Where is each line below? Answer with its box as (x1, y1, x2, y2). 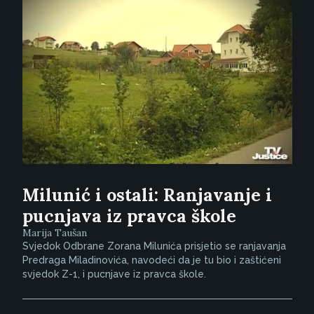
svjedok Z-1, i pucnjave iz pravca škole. (22, 268, 206, 280)
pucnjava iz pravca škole (22, 205, 236, 228)
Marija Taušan (22, 226, 87, 240)
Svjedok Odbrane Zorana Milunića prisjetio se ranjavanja (22, 240, 286, 252)
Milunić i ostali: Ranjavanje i (22, 184, 272, 207)
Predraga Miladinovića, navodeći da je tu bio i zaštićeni (22, 254, 281, 266)
